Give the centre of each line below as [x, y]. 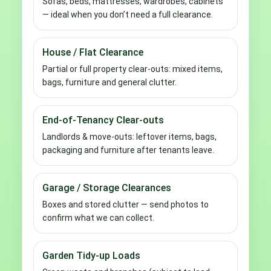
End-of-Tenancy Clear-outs [103, 120]
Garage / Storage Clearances [107, 188]
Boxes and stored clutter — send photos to [126, 204]
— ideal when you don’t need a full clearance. [128, 14]
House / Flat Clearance [93, 52]
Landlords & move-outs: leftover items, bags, [129, 136]
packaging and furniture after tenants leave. [128, 150]
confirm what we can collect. [98, 217]
